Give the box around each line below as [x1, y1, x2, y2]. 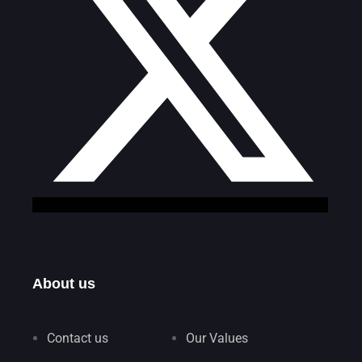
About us [32, 276, 95, 292]
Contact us [47, 330, 108, 346]
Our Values [186, 330, 249, 346]
